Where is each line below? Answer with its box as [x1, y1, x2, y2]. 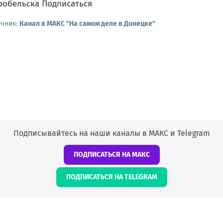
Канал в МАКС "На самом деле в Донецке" [19, 19, 155, 28]
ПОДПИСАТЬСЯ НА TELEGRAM [66, 173, 157, 182]
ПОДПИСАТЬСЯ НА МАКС [73, 150, 150, 159]
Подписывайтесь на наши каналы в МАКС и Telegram [13, 128, 210, 138]
